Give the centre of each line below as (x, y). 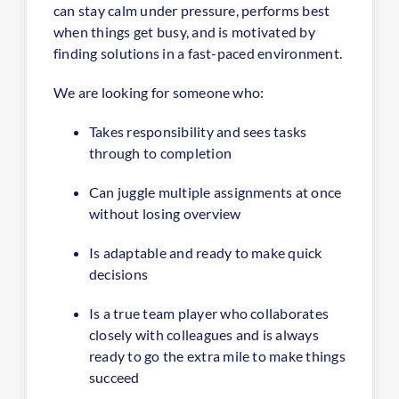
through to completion (161, 152)
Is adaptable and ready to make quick (206, 252)
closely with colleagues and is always (204, 334)
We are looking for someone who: (159, 92)
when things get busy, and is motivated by (184, 31)
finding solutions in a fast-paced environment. (198, 53)
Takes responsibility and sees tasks (198, 131)
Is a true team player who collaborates (209, 313)
